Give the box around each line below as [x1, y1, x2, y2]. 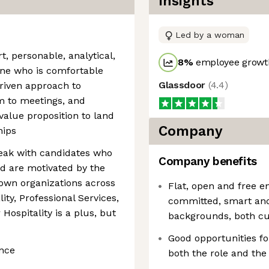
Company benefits [159, 154, 257, 168]
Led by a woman [175, 30, 244, 40]
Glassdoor [159, 79, 208, 91]
